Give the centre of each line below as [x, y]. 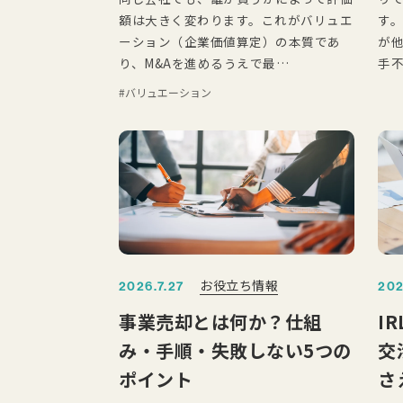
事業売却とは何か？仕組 [220, 321]
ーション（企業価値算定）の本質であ [230, 41]
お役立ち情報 [239, 285]
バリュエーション [168, 93]
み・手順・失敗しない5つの [235, 350]
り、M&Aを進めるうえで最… [204, 63]
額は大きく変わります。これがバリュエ [236, 19]
